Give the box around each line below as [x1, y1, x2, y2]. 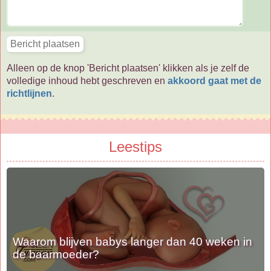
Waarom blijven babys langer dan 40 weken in [13, 235, 252, 248]
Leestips [109, 139, 162, 155]
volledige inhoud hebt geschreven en [7, 75, 168, 86]
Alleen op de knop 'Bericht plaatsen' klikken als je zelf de [7, 62, 249, 73]
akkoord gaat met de [168, 75, 261, 86]
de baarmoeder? [13, 247, 99, 261]
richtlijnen [7, 88, 52, 99]
